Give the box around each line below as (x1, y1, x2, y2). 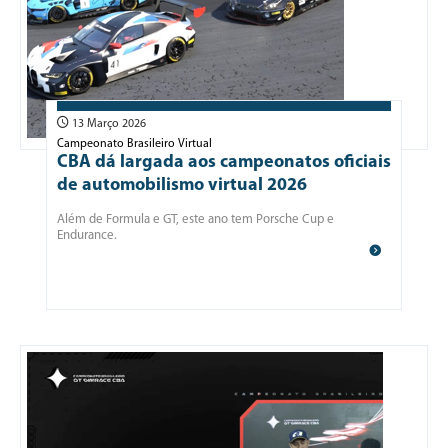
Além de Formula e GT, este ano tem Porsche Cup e (56, 213, 334, 226)
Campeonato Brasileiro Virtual (56, 138, 212, 150)
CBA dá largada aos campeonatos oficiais (56, 153, 391, 172)
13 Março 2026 (68, 118, 146, 130)
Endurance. (56, 229, 117, 242)
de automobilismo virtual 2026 (56, 176, 307, 195)
